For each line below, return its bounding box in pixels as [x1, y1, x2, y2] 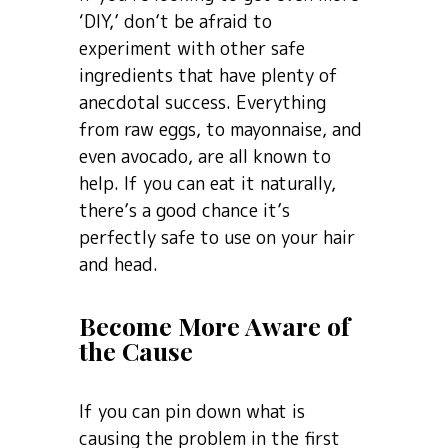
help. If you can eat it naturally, [79, 171, 336, 196]
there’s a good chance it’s [79, 198, 290, 223]
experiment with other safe [79, 36, 305, 61]
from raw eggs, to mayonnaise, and [79, 117, 362, 142]
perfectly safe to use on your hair [79, 225, 355, 250]
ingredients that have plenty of [79, 63, 338, 88]
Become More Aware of [79, 309, 350, 342]
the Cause [79, 334, 193, 367]
